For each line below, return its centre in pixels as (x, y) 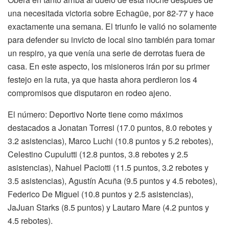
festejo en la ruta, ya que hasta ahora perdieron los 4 (102, 79)
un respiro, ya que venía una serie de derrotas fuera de (106, 53)
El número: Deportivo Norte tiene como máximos (95, 114)
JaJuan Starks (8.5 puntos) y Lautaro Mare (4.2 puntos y (108, 207)
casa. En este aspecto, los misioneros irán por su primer (109, 66)
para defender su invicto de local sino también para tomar (111, 39)
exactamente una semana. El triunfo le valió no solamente (112, 26)
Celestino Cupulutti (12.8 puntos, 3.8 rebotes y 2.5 (98, 154)
